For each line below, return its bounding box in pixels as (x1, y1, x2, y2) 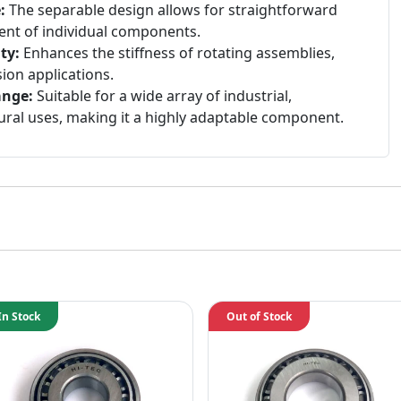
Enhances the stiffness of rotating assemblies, (19, 43, 335, 64)
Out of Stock (226, 309, 292, 325)
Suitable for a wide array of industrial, (32, 86, 292, 107)
